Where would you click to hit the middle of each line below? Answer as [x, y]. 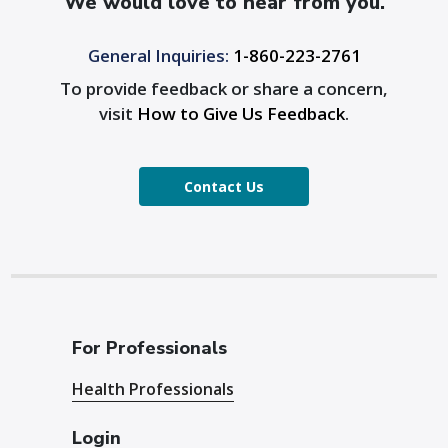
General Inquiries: [158, 55]
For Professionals [150, 348]
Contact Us [224, 186]
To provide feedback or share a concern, [224, 88]
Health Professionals [153, 389]
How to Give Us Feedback [241, 113]
